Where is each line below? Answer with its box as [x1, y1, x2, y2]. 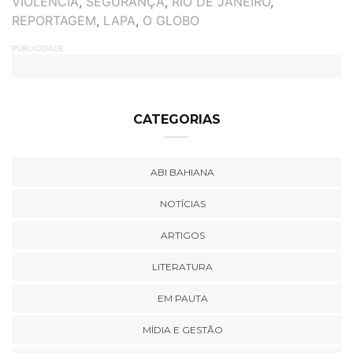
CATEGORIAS [132, 112, 221, 127]
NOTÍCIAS [159, 198, 206, 210]
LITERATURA [152, 261, 213, 273]
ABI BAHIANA [150, 166, 214, 178]
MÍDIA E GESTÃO [142, 324, 223, 336]
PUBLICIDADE [12, 43, 64, 53]
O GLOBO [143, 13, 199, 28]
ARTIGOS [160, 229, 205, 241]
